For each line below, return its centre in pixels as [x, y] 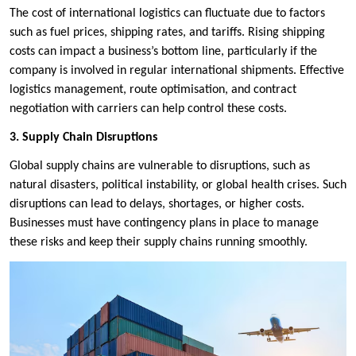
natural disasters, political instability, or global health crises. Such [178, 185]
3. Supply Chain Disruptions [83, 137]
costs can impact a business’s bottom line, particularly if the [163, 51]
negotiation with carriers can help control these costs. [148, 108]
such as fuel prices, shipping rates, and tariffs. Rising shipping [167, 32]
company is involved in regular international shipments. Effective [177, 70]
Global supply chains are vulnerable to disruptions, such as [160, 166]
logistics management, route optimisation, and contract [153, 89]
